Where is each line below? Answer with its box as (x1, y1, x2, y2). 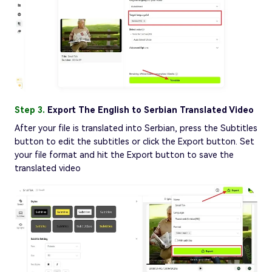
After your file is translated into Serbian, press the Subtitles (15, 123, 257, 133)
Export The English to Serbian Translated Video (47, 104, 254, 115)
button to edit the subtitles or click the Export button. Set (15, 136, 254, 146)
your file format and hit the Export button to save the (15, 149, 234, 160)
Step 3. (15, 104, 47, 115)
